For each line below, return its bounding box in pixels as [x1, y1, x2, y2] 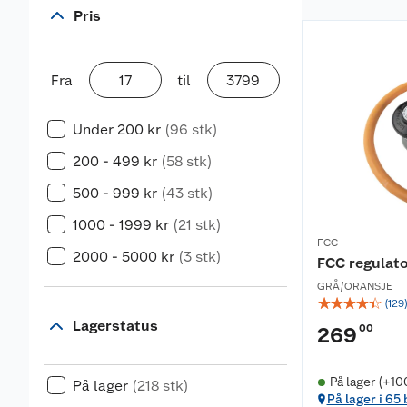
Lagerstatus [73, 317, 158, 334]
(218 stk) [132, 377, 189, 394]
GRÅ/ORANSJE [317, 280, 392, 293]
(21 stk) [173, 216, 222, 233]
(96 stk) [164, 121, 218, 138]
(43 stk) [161, 184, 213, 202]
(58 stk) [161, 153, 213, 170]
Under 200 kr [73, 121, 161, 138]
